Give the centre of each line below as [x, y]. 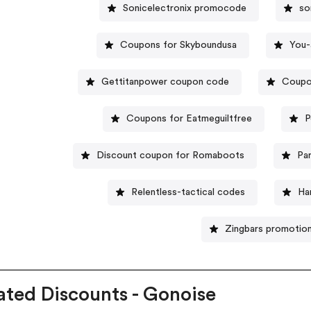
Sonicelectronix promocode [184, 8]
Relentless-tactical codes [188, 192]
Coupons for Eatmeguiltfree [189, 118]
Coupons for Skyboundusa [178, 45]
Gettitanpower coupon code [166, 82]
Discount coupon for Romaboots [170, 155]
